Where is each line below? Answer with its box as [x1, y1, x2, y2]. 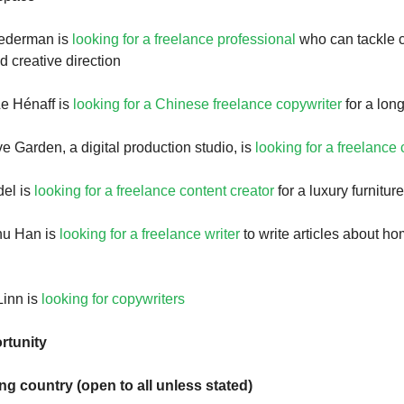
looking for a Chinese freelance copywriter [73, 96, 342, 112]
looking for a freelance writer [60, 226, 240, 242]
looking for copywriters [41, 291, 185, 307]
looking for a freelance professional [72, 32, 296, 47]
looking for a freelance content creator [34, 183, 274, 198]
